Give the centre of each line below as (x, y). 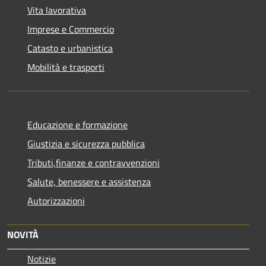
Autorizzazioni (56, 200)
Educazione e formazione (77, 124)
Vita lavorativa (57, 10)
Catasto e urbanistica (70, 48)
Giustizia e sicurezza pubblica (86, 143)
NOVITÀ (23, 234)
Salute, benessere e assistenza (89, 181)
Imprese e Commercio (71, 29)
